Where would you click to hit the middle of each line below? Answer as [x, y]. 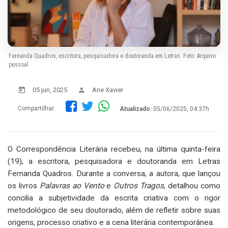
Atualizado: [136, 109]
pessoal [19, 64]
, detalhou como [192, 186]
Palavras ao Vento [73, 186]
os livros [24, 186]
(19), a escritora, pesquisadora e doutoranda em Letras [114, 161]
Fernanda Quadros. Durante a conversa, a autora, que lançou [114, 173]
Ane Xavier [108, 90]
